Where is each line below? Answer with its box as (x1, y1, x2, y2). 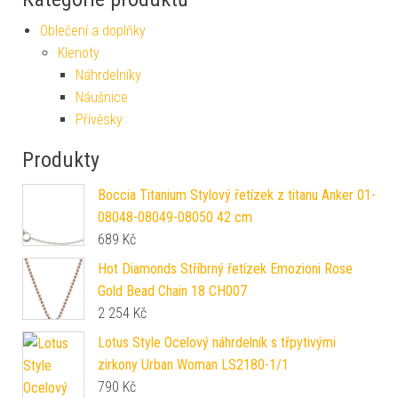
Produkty (22, 147, 99, 172)
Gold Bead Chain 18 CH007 (98, 282, 247, 299)
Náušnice (76, 88, 128, 106)
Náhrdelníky (76, 66, 141, 84)
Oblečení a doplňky (40, 21, 146, 39)
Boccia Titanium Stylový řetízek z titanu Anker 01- (98, 186, 376, 203)
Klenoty (58, 44, 99, 61)
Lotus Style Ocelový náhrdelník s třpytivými (98, 333, 336, 351)
